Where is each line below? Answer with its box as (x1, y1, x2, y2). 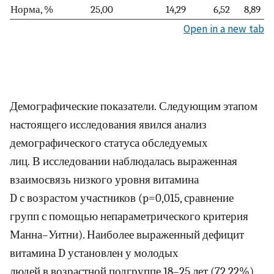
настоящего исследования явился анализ (10, 118, 207, 132)
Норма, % (10, 2, 53, 15)
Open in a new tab (183, 21, 264, 35)
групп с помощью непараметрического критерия (10, 210, 248, 224)
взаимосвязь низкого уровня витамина (10, 173, 199, 187)
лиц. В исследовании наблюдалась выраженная (10, 155, 237, 169)
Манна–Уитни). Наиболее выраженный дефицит (10, 228, 244, 242)
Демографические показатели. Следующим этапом (10, 100, 257, 114)
